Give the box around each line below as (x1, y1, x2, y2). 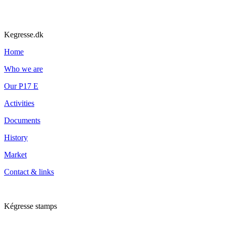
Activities (4, 99, 34, 107)
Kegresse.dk (4, 30, 43, 39)
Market (4, 150, 27, 159)
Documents (4, 116, 40, 125)
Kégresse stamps (4, 202, 57, 210)
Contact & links (4, 167, 54, 176)
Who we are (4, 65, 43, 73)
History (4, 133, 28, 142)
